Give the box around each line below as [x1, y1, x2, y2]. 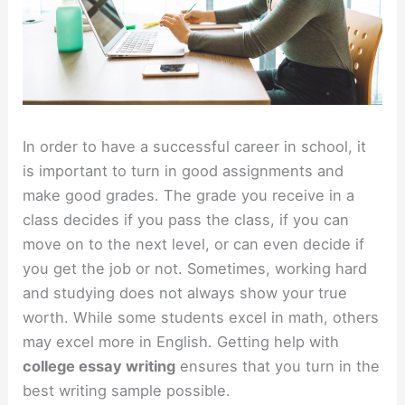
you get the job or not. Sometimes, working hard [23, 259, 368, 278]
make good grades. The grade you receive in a [23, 185, 355, 204]
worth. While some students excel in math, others [23, 307, 380, 326]
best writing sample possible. [23, 381, 231, 400]
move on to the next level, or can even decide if [23, 234, 365, 253]
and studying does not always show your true [23, 283, 348, 302]
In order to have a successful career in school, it [23, 137, 367, 155]
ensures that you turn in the [175, 356, 381, 375]
